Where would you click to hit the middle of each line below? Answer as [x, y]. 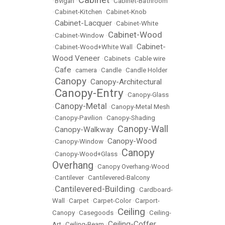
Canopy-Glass [148, 95]
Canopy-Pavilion [79, 118]
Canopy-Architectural [126, 82]
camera [86, 70]
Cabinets [117, 59]
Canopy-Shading [131, 118]
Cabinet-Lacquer [83, 23]
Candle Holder [146, 70]
